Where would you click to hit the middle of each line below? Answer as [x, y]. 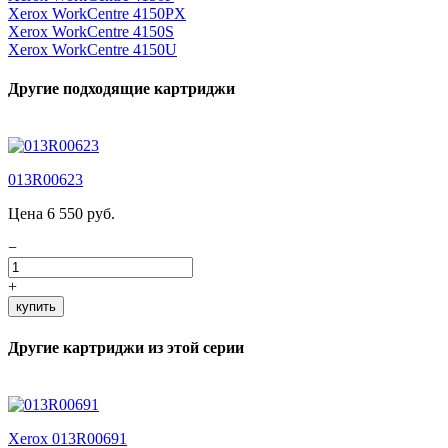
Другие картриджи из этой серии [126, 347]
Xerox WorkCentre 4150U [92, 49]
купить [36, 307]
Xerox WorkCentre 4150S [91, 31]
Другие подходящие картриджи [121, 89]
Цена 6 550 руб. [61, 214]
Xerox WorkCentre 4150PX [97, 13]
